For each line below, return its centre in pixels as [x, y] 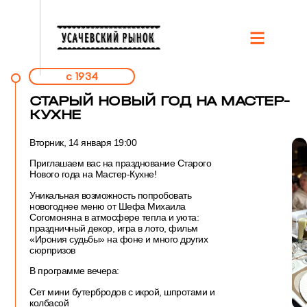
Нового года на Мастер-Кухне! [93, 174]
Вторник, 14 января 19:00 [83, 143]
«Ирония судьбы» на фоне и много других [119, 239]
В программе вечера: [74, 271]
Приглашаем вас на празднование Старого [120, 163]
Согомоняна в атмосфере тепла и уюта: [114, 217]
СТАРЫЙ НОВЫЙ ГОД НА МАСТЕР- [160, 101]
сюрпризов [52, 250]
